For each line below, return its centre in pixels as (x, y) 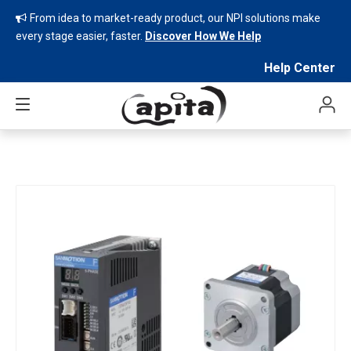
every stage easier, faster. (80, 36)
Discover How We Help (203, 36)
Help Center (300, 68)
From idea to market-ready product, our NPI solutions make (175, 18)
